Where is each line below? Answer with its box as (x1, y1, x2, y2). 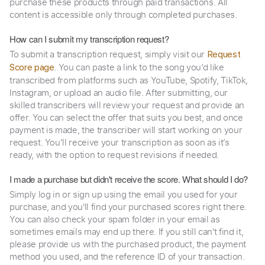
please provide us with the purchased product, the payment (9, 238, 246, 250)
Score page (9, 62, 54, 73)
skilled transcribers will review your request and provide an (9, 99, 244, 111)
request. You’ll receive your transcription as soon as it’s (9, 136, 230, 148)
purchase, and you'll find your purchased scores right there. (9, 201, 247, 212)
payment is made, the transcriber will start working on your (9, 124, 243, 135)
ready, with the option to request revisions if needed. (9, 148, 219, 160)
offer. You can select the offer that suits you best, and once (9, 111, 243, 123)
